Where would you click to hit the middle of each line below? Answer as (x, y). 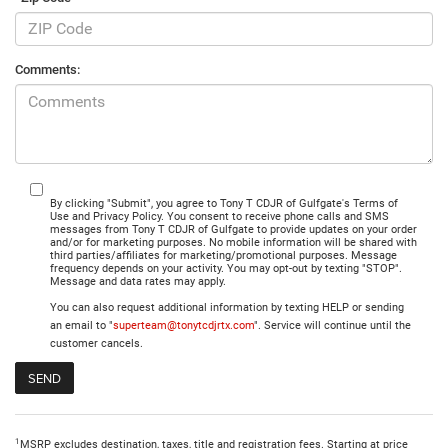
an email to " (81, 325)
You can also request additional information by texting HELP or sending (227, 307)
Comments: (47, 69)
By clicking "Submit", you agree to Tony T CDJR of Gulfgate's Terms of (224, 203)
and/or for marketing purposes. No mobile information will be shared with (233, 242)
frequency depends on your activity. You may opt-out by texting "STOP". (226, 268)
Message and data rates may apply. (138, 281)
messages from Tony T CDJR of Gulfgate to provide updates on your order (233, 229)
